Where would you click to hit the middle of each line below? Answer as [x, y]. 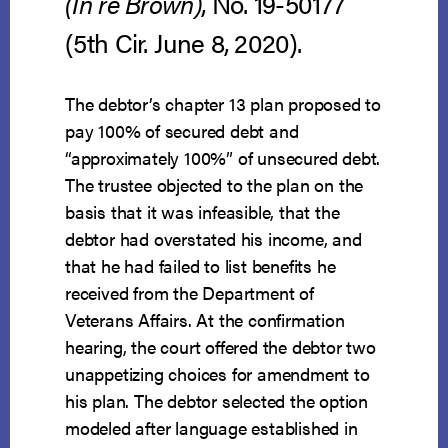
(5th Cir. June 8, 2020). [183, 43]
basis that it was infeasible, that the [202, 212]
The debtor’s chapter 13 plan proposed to [223, 104]
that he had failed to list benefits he [200, 266]
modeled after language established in [211, 428]
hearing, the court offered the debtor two [220, 347]
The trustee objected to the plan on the [214, 185]
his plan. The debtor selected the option [217, 401]
